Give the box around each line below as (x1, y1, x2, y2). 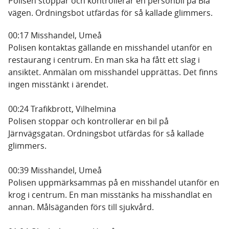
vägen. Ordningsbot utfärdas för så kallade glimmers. (8, 7, 213, 18)
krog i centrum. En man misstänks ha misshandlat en (8, 189, 212, 200)
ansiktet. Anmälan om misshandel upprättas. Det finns (8, 66, 218, 78)
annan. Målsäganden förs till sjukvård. (8, 201, 156, 213)
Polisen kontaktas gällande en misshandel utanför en (8, 42, 212, 53)
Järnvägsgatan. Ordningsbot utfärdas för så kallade (8, 128, 204, 139)
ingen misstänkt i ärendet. (8, 79, 110, 90)
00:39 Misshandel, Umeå (8, 165, 102, 176)
